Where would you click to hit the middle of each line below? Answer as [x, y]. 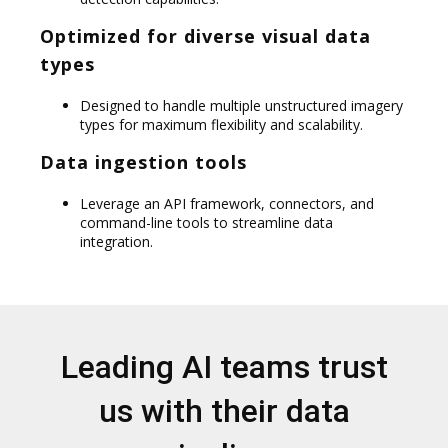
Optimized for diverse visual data [205, 35]
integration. [116, 241]
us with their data [224, 410]
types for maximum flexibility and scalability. [221, 124]
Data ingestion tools [143, 161]
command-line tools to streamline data [206, 222]
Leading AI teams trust [224, 366]
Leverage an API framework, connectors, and [227, 203]
